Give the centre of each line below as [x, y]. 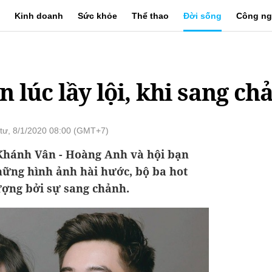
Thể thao [150, 16]
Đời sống [202, 16]
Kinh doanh [39, 16]
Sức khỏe [97, 16]
